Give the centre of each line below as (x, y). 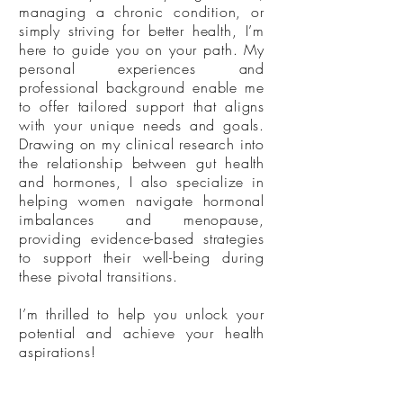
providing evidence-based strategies (142, 238)
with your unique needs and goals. (142, 125)
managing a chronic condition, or (142, 12)
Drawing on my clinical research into (142, 144)
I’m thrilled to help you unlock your (142, 314)
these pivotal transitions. (99, 276)
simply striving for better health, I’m (142, 31)
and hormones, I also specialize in (142, 182)
